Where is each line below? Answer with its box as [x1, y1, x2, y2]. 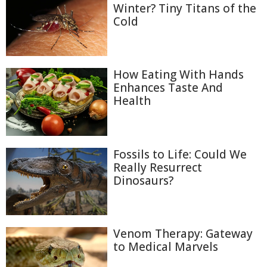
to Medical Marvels [113, 239, 218, 254]
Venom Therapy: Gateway [113, 226, 253, 241]
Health [113, 93, 151, 109]
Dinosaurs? [113, 172, 173, 188]
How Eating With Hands [113, 67, 244, 83]
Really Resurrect [113, 159, 202, 175]
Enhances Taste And [113, 80, 223, 96]
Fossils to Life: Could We [113, 146, 247, 162]
